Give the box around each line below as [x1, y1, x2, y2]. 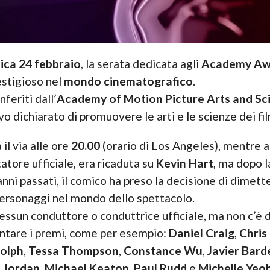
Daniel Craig [166, 226, 234, 240]
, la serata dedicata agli [80, 57, 201, 71]
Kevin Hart [155, 156, 213, 171]
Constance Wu [123, 243, 202, 258]
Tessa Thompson [28, 243, 119, 258]
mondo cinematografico [63, 74, 193, 89]
